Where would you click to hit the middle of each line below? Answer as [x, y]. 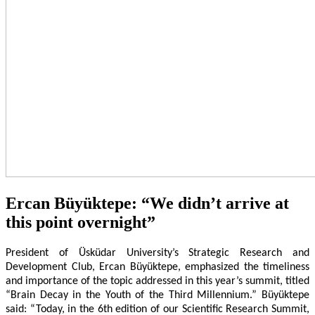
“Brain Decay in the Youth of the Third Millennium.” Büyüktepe [157, 295]
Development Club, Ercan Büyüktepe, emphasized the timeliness [157, 267]
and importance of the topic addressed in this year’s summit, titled [157, 281]
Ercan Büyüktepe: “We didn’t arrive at [147, 203]
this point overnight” [81, 222]
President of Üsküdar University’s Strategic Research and [157, 253]
